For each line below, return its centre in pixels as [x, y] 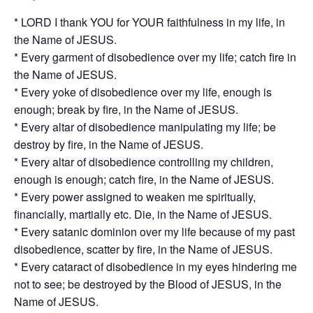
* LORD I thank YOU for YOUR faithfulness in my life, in [150, 22]
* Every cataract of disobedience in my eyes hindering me [155, 267]
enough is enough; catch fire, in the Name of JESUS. [144, 180]
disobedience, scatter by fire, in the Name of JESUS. [143, 249]
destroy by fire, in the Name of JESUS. [109, 145]
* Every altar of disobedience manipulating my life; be [145, 127]
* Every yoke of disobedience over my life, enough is [143, 92]
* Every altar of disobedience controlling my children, [144, 162]
